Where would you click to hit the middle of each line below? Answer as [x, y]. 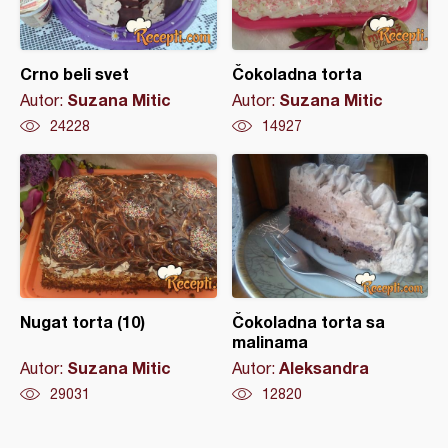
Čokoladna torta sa [308, 321]
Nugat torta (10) [82, 321]
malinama [269, 341]
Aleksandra [323, 367]
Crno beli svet [74, 73]
